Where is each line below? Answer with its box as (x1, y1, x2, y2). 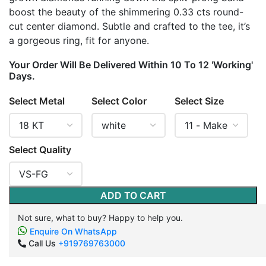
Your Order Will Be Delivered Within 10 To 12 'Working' (9, 59, 253, 71)
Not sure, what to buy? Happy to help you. (18, 213, 183, 223)
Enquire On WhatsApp (27, 226, 117, 236)
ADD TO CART (100, 189, 166, 201)
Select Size (174, 95, 224, 107)
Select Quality (9, 144, 71, 156)
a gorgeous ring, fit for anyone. (9, 34, 149, 46)
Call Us (26, 238, 58, 248)
